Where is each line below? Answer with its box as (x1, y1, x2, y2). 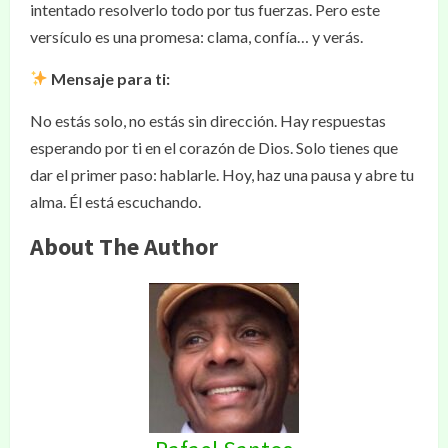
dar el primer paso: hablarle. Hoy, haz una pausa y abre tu (30, 164, 414, 184)
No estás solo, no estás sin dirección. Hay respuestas (30, 110, 386, 130)
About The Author (30, 230, 218, 262)
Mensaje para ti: (51, 68, 171, 88)
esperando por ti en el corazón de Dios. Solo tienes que (30, 137, 398, 157)
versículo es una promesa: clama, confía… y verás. (30, 26, 363, 46)
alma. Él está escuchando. (30, 191, 201, 211)
